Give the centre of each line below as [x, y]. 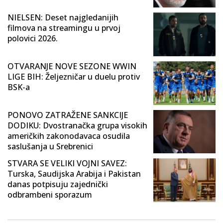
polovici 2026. [33, 39]
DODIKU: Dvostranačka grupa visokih [77, 125]
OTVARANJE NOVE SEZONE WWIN [72, 66]
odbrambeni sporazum [50, 195]
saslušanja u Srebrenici [50, 146]
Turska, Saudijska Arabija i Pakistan [74, 174]
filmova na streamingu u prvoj [64, 28]
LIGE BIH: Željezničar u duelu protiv [74, 76]
